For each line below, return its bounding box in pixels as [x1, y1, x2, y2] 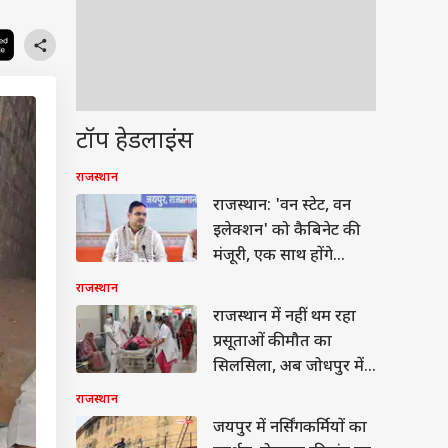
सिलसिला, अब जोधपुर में [213, 357, 364, 378]
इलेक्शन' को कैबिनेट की [213, 221, 356, 242]
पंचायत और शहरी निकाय [213, 271, 368, 292]
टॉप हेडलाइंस [76, 126, 193, 158]
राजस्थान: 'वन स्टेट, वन [213, 196, 351, 217]
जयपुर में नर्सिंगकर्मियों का [213, 418, 367, 439]
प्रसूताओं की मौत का [213, 332, 332, 353]
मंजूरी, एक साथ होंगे [213, 246, 333, 267]
